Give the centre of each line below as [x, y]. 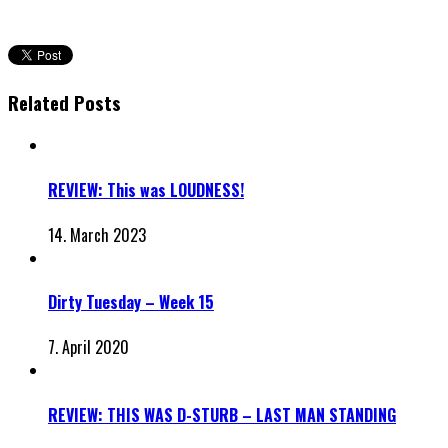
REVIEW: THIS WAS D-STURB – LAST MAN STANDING [222, 414]
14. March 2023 [97, 234]
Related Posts [64, 102]
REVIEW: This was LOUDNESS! [146, 189]
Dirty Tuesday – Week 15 [131, 302]
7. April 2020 [88, 347]
